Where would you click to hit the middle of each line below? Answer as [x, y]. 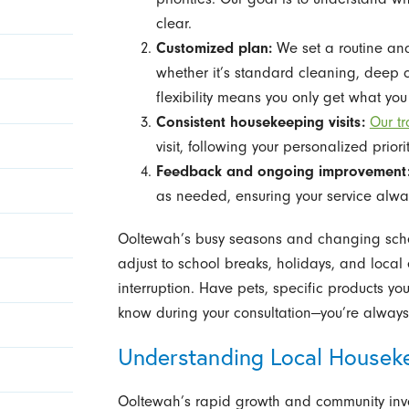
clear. [173, 23]
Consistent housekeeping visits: [260, 121]
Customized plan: [214, 47]
